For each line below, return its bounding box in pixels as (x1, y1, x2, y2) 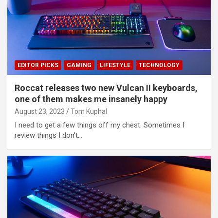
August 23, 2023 (15, 107, 65, 115)
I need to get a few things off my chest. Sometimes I (15, 120, 184, 129)
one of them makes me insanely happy (15, 93, 167, 104)
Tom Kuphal (71, 107, 107, 115)
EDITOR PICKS (18, 61, 58, 69)
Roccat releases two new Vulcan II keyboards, (15, 82, 198, 93)
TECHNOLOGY (139, 61, 180, 69)
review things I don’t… (15, 130, 82, 140)
